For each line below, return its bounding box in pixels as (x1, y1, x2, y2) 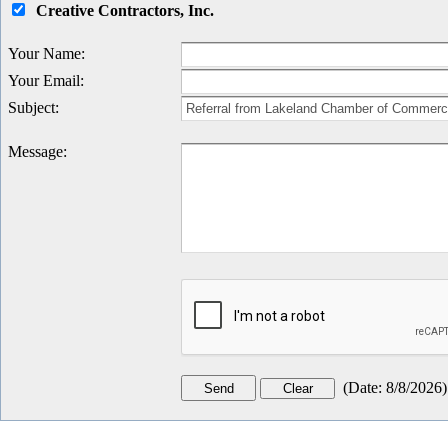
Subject (8, 99, 55, 117)
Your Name (8, 45, 81, 63)
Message (8, 143, 63, 161)
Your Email (8, 72, 80, 90)
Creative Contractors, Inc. (36, 2, 214, 20)
